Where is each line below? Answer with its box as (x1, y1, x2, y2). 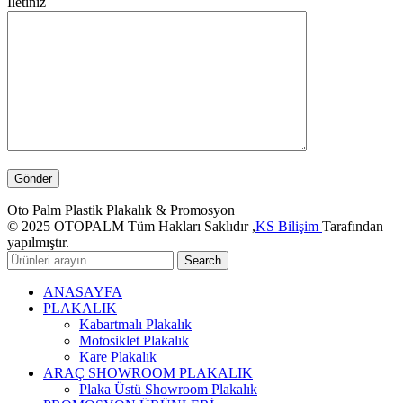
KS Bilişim (255, 218, 322, 234)
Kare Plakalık (79, 348, 157, 364)
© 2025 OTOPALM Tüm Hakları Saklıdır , (7, 218, 255, 234)
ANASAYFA (43, 283, 122, 300)
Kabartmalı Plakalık (79, 316, 192, 332)
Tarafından (322, 218, 383, 234)
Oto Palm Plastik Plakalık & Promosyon (7, 201, 235, 218)
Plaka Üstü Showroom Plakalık (79, 381, 257, 397)
